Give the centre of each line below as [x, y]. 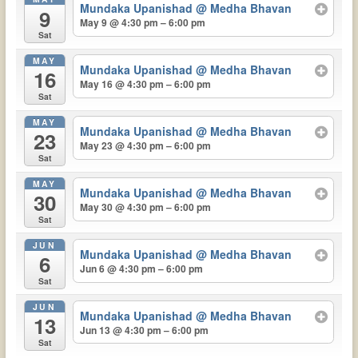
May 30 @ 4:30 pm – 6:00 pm [146, 207]
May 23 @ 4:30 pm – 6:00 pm [146, 145]
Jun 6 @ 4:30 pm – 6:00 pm [142, 268]
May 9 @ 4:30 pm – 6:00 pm [143, 23]
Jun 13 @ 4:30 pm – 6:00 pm [145, 330]
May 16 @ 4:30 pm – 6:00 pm [146, 84]
